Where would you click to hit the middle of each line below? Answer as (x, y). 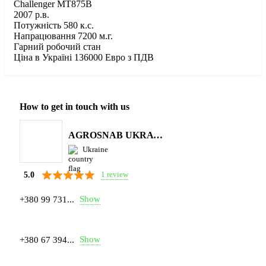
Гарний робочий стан (57, 46)
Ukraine (95, 149)
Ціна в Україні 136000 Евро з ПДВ (84, 57)
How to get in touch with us (75, 106)
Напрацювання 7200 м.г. (63, 36)
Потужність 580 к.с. (54, 25)
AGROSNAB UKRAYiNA (158, 135)
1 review (115, 175)
